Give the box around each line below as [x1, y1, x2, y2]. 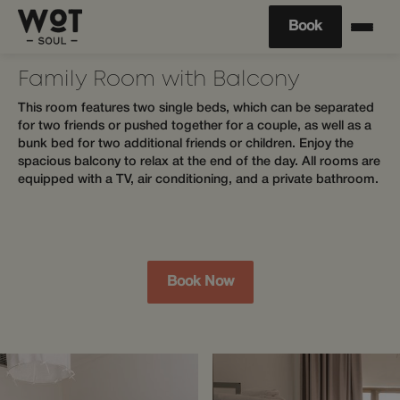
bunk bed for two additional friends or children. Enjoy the [18, 138, 354, 150]
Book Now [166, 276, 234, 288]
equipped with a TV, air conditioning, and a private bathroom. [18, 174, 379, 186]
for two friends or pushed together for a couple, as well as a [18, 121, 371, 132]
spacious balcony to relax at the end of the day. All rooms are [18, 156, 380, 168]
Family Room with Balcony [18, 71, 300, 89]
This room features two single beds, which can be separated [18, 103, 374, 114]
